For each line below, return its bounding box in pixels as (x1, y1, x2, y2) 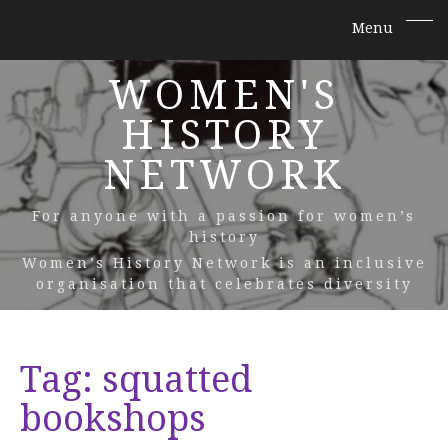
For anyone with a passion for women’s (32, 208, 416, 224)
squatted (102, 358, 252, 401)
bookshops (20, 397, 206, 440)
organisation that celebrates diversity (35, 276, 413, 292)
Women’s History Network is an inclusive (21, 255, 427, 271)
